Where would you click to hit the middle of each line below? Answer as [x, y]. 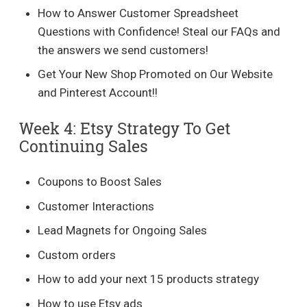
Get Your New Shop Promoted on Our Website [156, 74]
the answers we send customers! [123, 50]
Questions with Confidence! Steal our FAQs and [159, 31]
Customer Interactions [96, 206]
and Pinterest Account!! [98, 93]
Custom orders [77, 255]
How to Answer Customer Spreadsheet [138, 13]
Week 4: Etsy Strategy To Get [124, 128]
